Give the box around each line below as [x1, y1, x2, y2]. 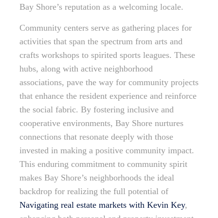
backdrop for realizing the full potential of [19, 186, 168, 197]
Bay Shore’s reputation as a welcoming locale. [19, 2, 183, 12]
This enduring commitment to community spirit [19, 159, 187, 169]
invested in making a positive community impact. [19, 145, 194, 156]
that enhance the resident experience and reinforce [19, 91, 197, 101]
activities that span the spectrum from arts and [19, 36, 182, 47]
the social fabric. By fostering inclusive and [19, 105, 174, 115]
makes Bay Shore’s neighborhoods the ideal [19, 173, 174, 183]
